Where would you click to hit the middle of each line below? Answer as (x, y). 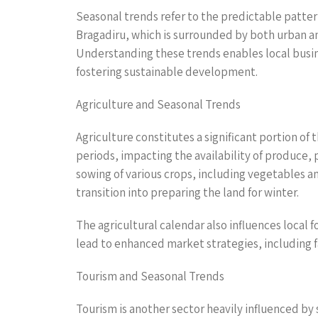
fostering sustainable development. (167, 71)
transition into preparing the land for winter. (187, 192)
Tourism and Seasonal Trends (150, 276)
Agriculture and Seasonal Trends (158, 104)
